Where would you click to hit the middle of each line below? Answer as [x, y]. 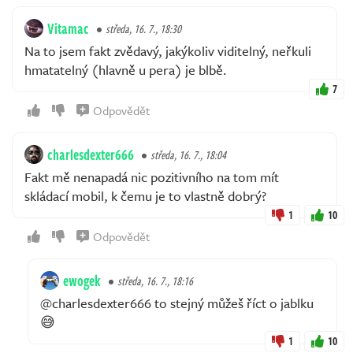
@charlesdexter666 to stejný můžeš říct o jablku [177, 303]
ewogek [82, 280]
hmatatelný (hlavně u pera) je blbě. [126, 69]
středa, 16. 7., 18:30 [143, 28]
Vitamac [68, 28]
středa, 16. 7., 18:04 [188, 154]
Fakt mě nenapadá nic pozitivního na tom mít [152, 176]
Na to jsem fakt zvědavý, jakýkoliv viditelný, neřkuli [168, 50]
